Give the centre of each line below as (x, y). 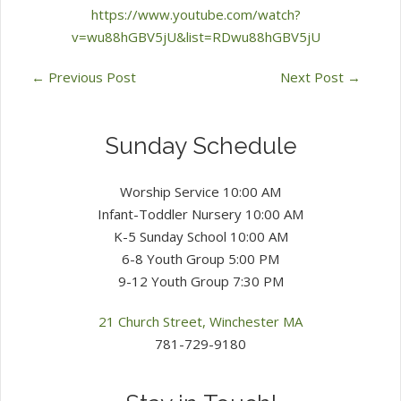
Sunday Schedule (200, 145)
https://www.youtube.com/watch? (196, 14)
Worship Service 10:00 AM (200, 191)
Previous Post (90, 77)
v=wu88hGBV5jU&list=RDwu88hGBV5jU (196, 36)
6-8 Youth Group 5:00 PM (200, 258)
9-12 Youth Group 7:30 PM (200, 281)
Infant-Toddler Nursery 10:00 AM (200, 213)
